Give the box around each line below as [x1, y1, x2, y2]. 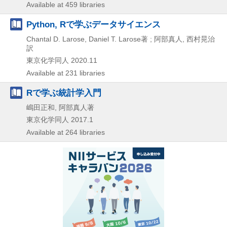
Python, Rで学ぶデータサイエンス [26, 19, 161, 29]
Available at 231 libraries [26, 68, 105, 77]
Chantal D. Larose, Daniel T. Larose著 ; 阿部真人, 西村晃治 [26, 34, 215, 43]
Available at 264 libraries [26, 128, 105, 136]
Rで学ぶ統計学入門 [26, 87, 101, 98]
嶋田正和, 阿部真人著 [26, 103, 94, 111]
